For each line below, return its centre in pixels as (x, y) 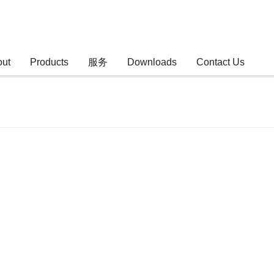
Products (49, 62)
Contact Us (220, 62)
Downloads (152, 62)
